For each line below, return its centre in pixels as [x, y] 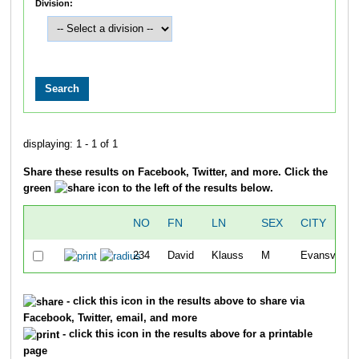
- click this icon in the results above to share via [184, 302]
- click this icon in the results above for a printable [186, 334]
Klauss [227, 256]
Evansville [324, 256]
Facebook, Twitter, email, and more [110, 318]
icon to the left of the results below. [184, 188]
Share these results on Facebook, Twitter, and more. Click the [175, 172]
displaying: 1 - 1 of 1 [70, 145]
